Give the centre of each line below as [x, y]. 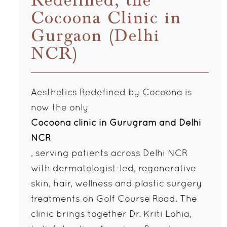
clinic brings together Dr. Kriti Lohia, [111, 215]
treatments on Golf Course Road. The [114, 200]
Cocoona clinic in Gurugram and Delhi [116, 124]
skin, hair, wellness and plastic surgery [117, 184]
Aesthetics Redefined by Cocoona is [111, 93]
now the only [60, 108]
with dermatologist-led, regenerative [113, 169]
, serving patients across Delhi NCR [109, 154]
